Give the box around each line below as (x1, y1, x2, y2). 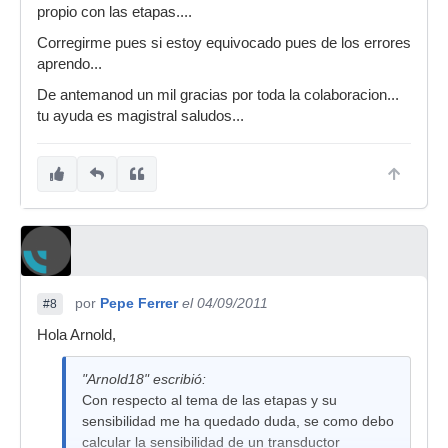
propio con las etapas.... (37, 4, 192, 21)
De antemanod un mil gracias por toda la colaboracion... (37, 87, 399, 104)
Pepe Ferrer (100, 295, 178, 312)
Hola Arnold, (37, 327, 116, 344)
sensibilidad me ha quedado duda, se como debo (82, 413, 394, 430)
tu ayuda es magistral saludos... (37, 108, 244, 125)
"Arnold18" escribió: (82, 371, 206, 388)
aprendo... (37, 56, 102, 73)
